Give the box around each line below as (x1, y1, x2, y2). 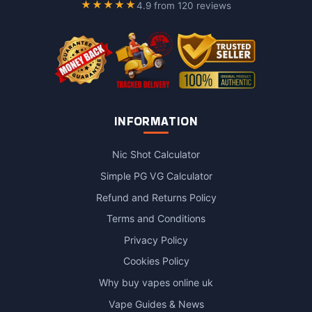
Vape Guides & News (108, 297, 204, 310)
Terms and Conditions (107, 212, 205, 225)
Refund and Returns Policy (95, 191, 217, 203)
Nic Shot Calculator (112, 148, 200, 161)
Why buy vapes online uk (99, 276, 213, 288)
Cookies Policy (123, 255, 189, 267)
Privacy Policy (124, 233, 188, 246)
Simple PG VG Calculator (100, 169, 212, 182)
